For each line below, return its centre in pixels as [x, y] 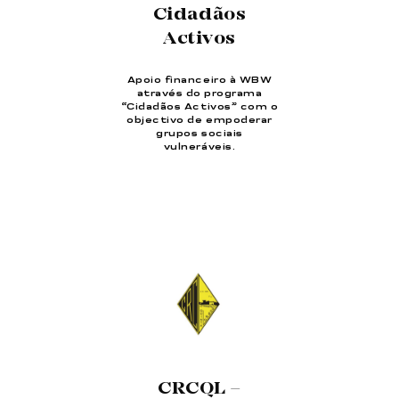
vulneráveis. [199, 147]
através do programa [199, 94]
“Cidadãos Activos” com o [199, 107]
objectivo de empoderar [199, 121]
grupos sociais [199, 134]
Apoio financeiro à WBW [199, 81]
